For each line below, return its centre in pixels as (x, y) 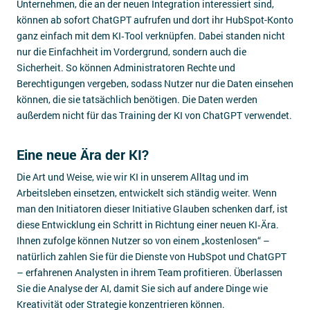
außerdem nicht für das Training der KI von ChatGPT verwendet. (154, 115)
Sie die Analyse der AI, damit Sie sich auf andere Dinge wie (142, 288)
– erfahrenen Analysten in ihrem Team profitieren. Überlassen (149, 272)
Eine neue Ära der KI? (83, 154)
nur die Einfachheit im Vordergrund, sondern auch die (131, 52)
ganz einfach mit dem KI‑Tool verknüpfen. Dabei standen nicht (151, 36)
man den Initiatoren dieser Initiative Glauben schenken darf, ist (152, 209)
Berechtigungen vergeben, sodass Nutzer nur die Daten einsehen (155, 83)
